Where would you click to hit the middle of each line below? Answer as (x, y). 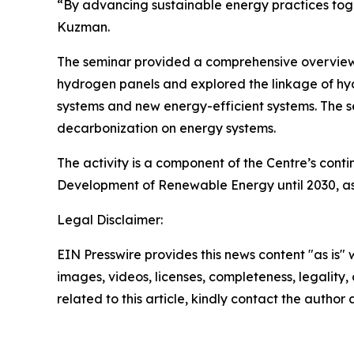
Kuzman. (83, 26)
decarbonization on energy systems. (166, 128)
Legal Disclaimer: (110, 219)
